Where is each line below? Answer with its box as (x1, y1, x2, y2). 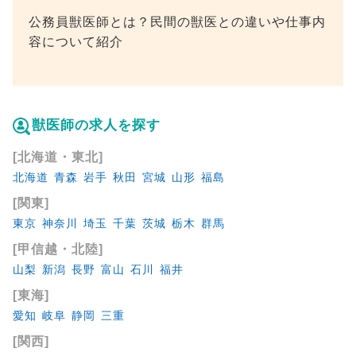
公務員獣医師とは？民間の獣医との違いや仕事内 (28, 15, 326, 29)
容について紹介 (28, 35, 123, 49)
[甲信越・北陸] (12, 242, 103, 257)
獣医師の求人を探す (31, 118, 161, 133)
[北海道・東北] (12, 150, 103, 164)
